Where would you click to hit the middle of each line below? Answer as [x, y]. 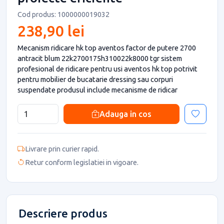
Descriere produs [63, 213]
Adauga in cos [125, 114]
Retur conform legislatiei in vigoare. [82, 162]
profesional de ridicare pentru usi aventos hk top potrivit [107, 68]
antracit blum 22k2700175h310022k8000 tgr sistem [100, 58]
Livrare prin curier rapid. [62, 148]
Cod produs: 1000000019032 [63, 14]
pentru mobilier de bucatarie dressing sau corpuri [95, 79]
